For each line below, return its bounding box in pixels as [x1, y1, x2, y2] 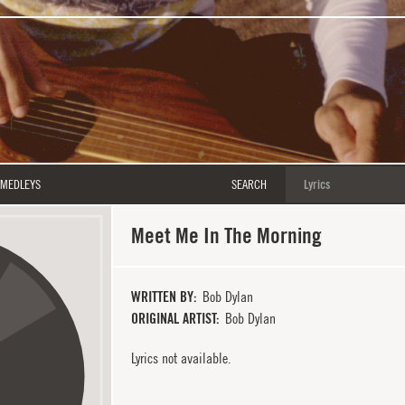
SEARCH [231, 177, 267, 192]
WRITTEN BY [130, 288, 193, 306]
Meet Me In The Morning [130, 222, 322, 249]
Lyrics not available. [130, 350, 231, 366]
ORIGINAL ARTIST [130, 310, 216, 327]
